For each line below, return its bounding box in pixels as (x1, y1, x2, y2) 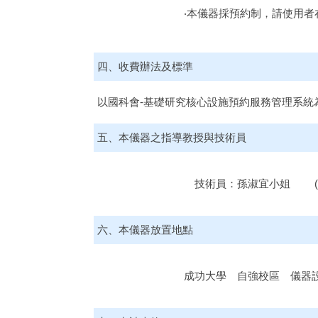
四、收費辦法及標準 (97, 60, 193, 73)
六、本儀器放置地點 (97, 224, 193, 236)
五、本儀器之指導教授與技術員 (97, 131, 246, 144)
